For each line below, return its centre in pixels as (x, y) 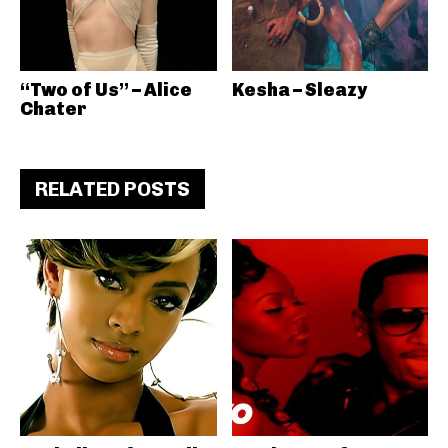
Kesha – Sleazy (299, 90)
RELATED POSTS (112, 189)
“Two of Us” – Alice (106, 90)
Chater (53, 109)
